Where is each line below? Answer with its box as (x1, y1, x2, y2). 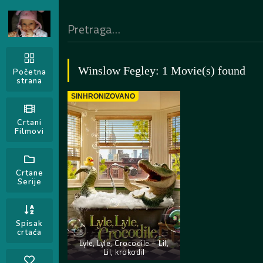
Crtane (15, 168, 43, 178)
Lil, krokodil (103, 246, 145, 258)
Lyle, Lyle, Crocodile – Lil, (79, 237, 169, 249)
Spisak (16, 218, 43, 229)
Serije (17, 177, 42, 187)
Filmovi (15, 126, 44, 137)
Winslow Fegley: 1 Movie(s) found (78, 64, 245, 77)
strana (16, 76, 42, 86)
